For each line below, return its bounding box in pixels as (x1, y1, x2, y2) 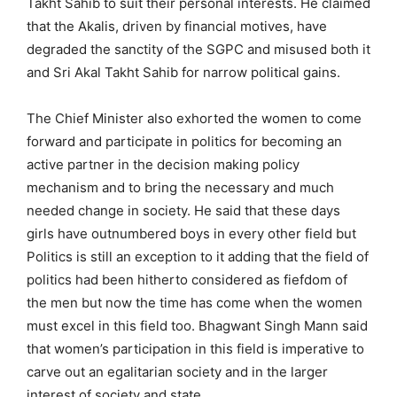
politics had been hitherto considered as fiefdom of (27, 270, 347, 288)
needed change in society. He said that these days (27, 201, 340, 219)
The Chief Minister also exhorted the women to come (27, 109, 362, 127)
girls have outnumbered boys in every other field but (27, 224, 356, 242)
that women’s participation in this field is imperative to (27, 339, 364, 357)
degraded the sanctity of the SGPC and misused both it (27, 40, 370, 58)
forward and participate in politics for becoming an (27, 132, 342, 150)
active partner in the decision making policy (27, 155, 300, 173)
